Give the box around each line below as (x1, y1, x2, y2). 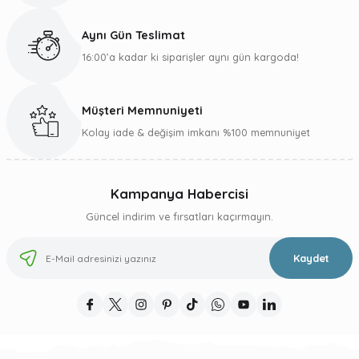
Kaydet (292, 252, 329, 265)
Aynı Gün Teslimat (82, 28, 185, 43)
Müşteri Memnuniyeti (82, 103, 203, 119)
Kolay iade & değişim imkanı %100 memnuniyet (82, 126, 310, 139)
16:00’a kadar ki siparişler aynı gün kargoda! (82, 50, 299, 64)
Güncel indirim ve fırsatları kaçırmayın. (86, 210, 273, 224)
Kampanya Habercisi (111, 185, 248, 203)
